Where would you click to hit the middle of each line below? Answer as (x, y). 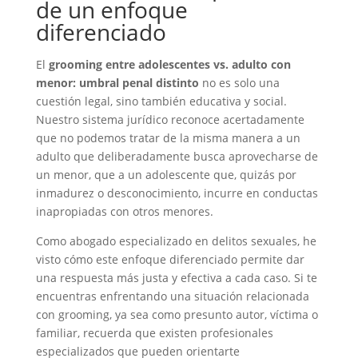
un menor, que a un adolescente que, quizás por (166, 175)
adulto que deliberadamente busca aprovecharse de (177, 156)
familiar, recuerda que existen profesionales (154, 333)
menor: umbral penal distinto (117, 83)
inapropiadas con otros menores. (124, 211)
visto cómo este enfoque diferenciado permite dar (170, 259)
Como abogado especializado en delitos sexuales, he (176, 241)
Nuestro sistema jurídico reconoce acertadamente (170, 119)
